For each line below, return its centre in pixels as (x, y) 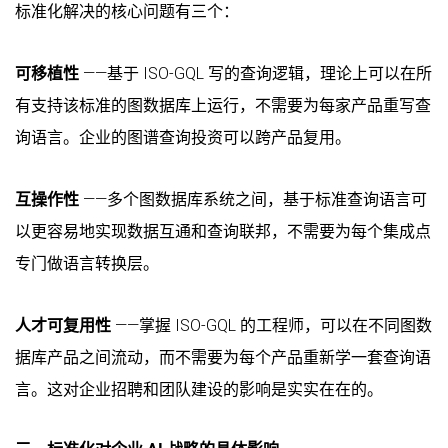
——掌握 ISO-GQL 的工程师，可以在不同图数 (271, 325)
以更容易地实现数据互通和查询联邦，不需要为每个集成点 (223, 231)
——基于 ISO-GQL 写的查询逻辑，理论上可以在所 (255, 73)
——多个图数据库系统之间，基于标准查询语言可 (253, 199)
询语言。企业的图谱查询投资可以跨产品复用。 (183, 137)
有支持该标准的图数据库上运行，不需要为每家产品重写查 (223, 105)
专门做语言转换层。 (87, 263)
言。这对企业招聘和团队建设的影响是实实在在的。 (199, 389)
